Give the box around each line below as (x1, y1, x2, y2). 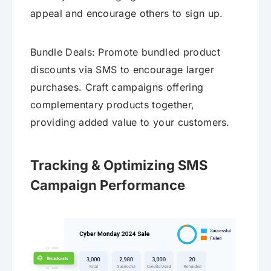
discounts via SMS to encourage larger (30, 63, 214, 76)
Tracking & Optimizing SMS (30, 157, 207, 173)
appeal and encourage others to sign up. (30, 7, 223, 19)
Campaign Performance (30, 177, 185, 193)
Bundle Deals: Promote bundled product (30, 45, 220, 58)
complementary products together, (30, 98, 195, 111)
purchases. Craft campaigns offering (30, 80, 204, 93)
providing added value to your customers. (30, 116, 230, 128)
